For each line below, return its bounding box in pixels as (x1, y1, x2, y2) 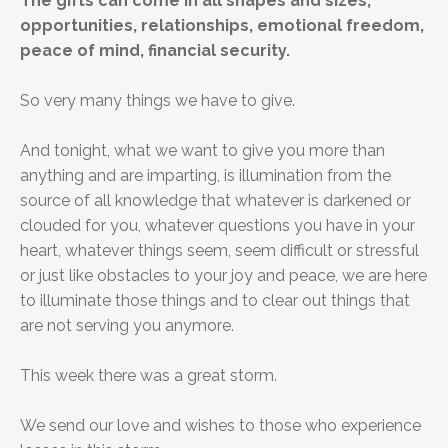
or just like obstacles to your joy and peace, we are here (20, 266, 427, 286)
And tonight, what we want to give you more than (20, 141, 385, 161)
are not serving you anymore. (20, 316, 234, 336)
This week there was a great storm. (20, 366, 277, 386)
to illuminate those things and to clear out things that (20, 291, 410, 311)
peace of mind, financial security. (20, 41, 290, 61)
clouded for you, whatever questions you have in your (20, 216, 415, 236)
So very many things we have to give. (20, 91, 295, 111)
